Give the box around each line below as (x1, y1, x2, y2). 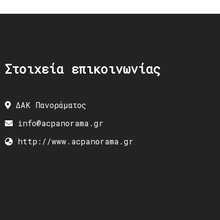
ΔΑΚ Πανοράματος (15, 99, 86, 110)
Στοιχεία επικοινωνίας (4, 60, 161, 77)
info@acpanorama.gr (17, 117, 104, 128)
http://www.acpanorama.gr (17, 136, 134, 146)
